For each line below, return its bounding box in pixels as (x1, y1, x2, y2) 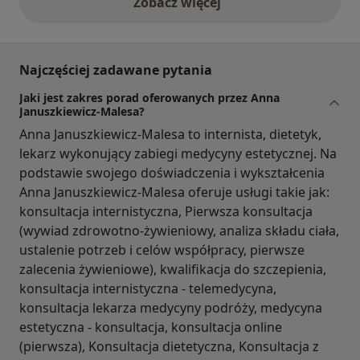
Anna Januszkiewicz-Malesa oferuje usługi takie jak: (19, 182, 329, 201)
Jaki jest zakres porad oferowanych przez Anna (19, 89, 280, 105)
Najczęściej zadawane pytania (19, 60, 212, 79)
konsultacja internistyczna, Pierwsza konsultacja (19, 202, 313, 220)
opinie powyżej (178, 2, 275, 20)
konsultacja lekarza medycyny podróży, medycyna (19, 298, 322, 317)
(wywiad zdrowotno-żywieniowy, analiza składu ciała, (19, 221, 339, 239)
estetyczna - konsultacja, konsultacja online (19, 317, 282, 336)
